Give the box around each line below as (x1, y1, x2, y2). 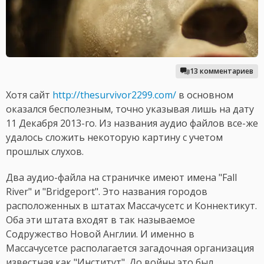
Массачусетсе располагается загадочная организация (6, 242, 254, 255)
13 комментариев (190, 66, 253, 77)
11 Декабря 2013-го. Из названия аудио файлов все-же (6, 117, 258, 130)
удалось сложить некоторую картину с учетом (6, 131, 223, 144)
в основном (176, 88, 233, 102)
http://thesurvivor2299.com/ (52, 88, 176, 102)
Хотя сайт (6, 88, 52, 102)
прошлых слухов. (6, 145, 84, 159)
